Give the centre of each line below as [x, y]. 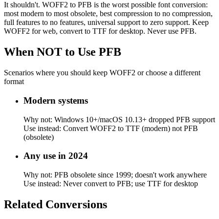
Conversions [76, 204]
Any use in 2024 [56, 156]
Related [25, 204]
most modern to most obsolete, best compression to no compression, [108, 14]
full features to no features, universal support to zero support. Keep [106, 22]
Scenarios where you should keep [57, 73]
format [14, 82]
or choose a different [168, 73]
